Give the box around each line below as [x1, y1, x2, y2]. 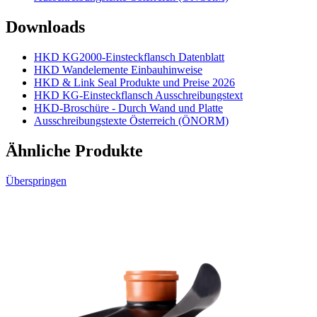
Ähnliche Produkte [6, 141, 143, 160]
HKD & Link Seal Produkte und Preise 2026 [34, 76, 235, 89]
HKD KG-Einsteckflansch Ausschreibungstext [34, 89, 243, 102]
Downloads [6, 18, 85, 37]
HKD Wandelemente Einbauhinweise [34, 64, 202, 76]
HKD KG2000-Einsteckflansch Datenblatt [34, 51, 224, 64]
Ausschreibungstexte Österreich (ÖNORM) [34, 115, 229, 127]
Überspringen [6, 174, 67, 187]
